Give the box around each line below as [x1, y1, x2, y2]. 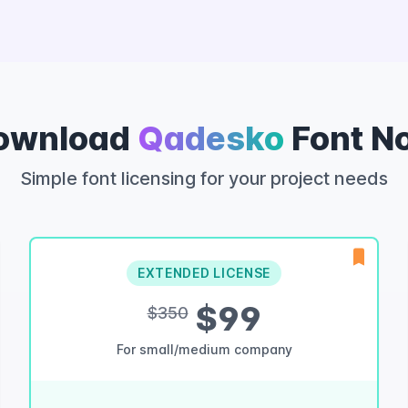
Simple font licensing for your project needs [20, 168, 388, 189]
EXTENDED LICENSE [137, 265, 271, 280]
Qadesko [137, 118, 284, 158]
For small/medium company [116, 342, 292, 357]
